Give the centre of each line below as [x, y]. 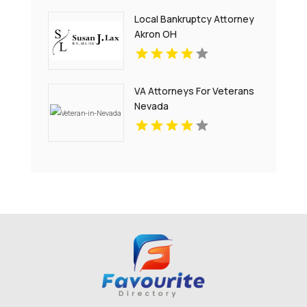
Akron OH [156, 34]
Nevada [152, 106]
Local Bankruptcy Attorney [195, 19]
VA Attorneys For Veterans [195, 91]
